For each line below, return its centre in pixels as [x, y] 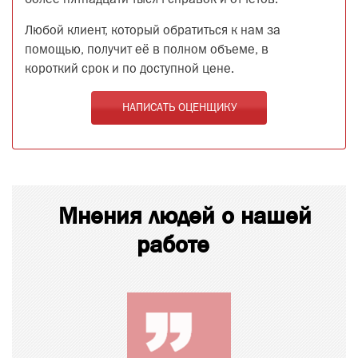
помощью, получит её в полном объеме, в [147, 51]
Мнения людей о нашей [185, 216]
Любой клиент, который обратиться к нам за [153, 32]
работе [173, 245]
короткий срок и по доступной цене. [129, 70]
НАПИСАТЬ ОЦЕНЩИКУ [179, 108]
